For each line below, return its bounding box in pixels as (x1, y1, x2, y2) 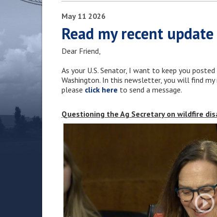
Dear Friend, (62, 46, 101, 56)
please (62, 85, 85, 94)
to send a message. (118, 85, 182, 94)
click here (85, 85, 118, 94)
